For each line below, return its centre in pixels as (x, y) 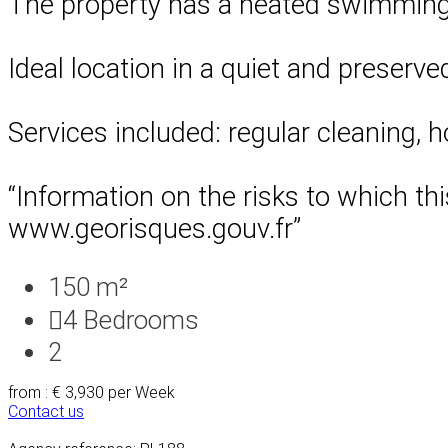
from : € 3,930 (58, 392)
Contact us (46, 411)
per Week (141, 392)
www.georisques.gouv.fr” (154, 228)
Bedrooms (141, 319)
